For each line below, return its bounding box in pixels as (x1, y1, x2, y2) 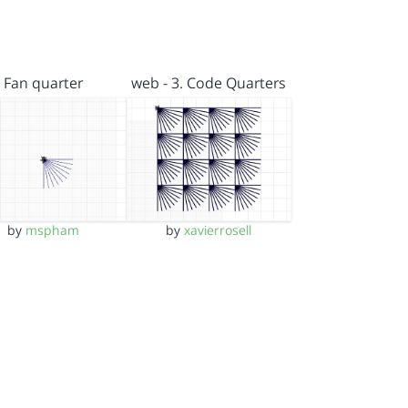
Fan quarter (4, 72, 84, 93)
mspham (25, 221, 80, 240)
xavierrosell (184, 221, 252, 240)
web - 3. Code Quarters (131, 72, 287, 93)
